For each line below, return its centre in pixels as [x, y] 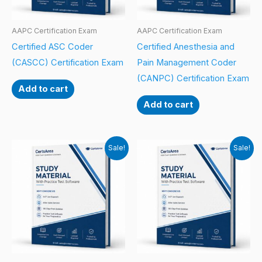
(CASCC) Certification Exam [68, 63]
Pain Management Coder [187, 63]
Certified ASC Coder [52, 47]
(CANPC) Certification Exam [193, 79]
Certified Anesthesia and [186, 47]
